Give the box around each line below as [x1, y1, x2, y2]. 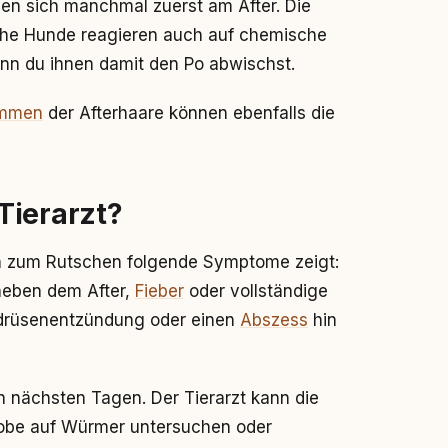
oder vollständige [184, 281, 328, 301]
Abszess [240, 310, 308, 330]
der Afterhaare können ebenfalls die [43, 103, 335, 123]
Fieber [135, 281, 184, 301]
